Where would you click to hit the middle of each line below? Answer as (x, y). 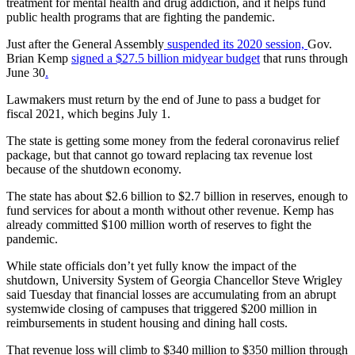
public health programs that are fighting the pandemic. (141, 17)
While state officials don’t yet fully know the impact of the (151, 265)
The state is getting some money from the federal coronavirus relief (173, 140)
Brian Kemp (39, 58)
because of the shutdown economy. (94, 169)
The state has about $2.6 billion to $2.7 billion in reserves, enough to (177, 196)
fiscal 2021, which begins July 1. (88, 113)
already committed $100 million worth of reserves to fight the (159, 224)
